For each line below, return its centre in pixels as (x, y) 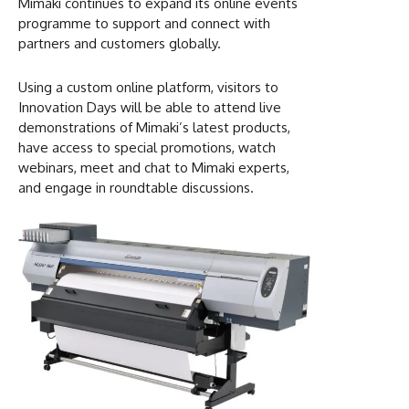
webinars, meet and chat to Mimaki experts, (154, 167)
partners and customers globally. (120, 43)
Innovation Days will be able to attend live (150, 107)
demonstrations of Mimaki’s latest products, (154, 127)
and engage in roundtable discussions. (136, 187)
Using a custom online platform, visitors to (148, 87)
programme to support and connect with (144, 23)
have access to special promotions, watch (147, 147)
